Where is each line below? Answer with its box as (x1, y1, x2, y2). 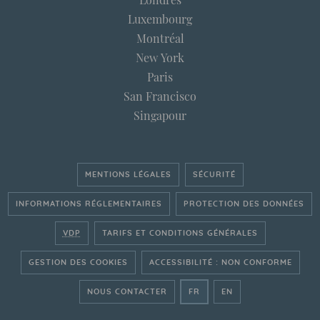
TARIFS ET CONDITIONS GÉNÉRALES (101, 229, 258, 237)
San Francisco (124, 89, 196, 104)
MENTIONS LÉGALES (84, 171, 171, 179)
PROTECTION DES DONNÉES (184, 200, 304, 208)
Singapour (134, 108, 186, 123)
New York (136, 50, 184, 65)
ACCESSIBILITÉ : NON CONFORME (149, 259, 292, 266)
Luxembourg (128, 11, 192, 26)
